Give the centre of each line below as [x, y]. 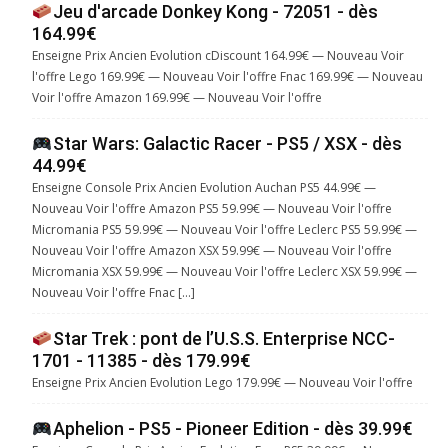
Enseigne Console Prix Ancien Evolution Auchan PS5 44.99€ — [204, 187]
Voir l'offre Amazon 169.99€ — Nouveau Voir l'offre [177, 97]
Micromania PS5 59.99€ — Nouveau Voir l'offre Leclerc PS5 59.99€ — [224, 229]
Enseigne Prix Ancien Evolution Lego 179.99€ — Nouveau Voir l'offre [222, 382]
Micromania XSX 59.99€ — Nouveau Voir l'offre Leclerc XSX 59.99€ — [224, 271]
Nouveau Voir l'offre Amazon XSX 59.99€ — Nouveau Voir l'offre [212, 250]
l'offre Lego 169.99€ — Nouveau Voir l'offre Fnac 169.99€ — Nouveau [227, 76]
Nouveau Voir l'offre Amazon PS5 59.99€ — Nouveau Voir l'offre [212, 208]
